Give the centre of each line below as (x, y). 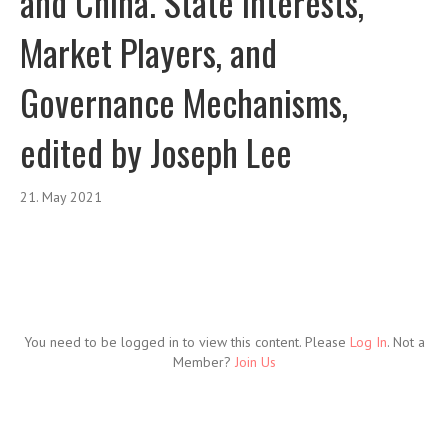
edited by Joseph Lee (156, 152)
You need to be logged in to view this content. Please (186, 342)
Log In (368, 342)
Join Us (255, 362)
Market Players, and (148, 52)
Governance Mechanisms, (184, 102)
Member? (203, 362)
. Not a (405, 342)
